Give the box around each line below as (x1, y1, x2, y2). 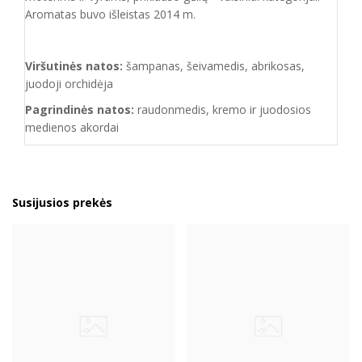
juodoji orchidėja (25, 76, 113, 91)
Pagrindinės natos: (25, 102, 134, 117)
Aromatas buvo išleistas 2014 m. (25, 6, 196, 22)
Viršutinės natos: (25, 58, 123, 74)
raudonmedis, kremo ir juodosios (134, 102, 311, 117)
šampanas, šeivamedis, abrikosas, (123, 58, 305, 74)
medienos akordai (25, 120, 119, 135)
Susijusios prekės (12, 195, 112, 210)
